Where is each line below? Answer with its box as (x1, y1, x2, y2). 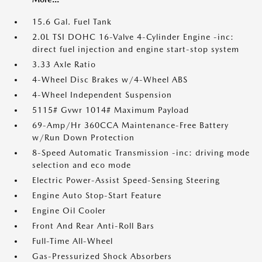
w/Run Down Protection (32, 133, 135, 143)
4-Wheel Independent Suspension (32, 90, 172, 100)
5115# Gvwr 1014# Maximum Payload (32, 105, 189, 115)
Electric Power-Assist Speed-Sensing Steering (32, 175, 220, 185)
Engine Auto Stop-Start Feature (32, 191, 161, 201)
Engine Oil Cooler (32, 206, 106, 216)
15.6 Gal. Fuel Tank (32, 17, 112, 27)
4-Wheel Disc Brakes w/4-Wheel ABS (32, 75, 188, 85)
